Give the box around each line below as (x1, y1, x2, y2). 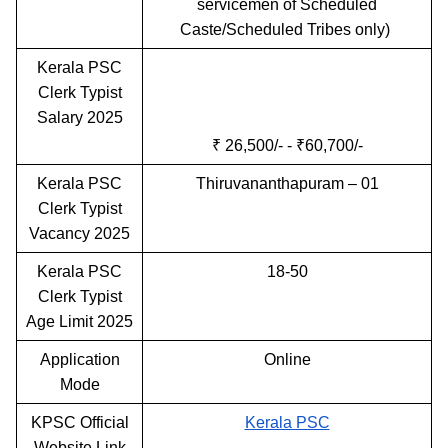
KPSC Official (30, 413, 129, 431)
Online (263, 350, 311, 368)
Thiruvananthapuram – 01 (195, 174, 379, 192)
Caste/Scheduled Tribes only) (180, 20, 394, 38)
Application (39, 350, 120, 368)
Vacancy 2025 (29, 224, 130, 242)
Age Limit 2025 (26, 312, 133, 330)
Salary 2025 (36, 108, 123, 126)
